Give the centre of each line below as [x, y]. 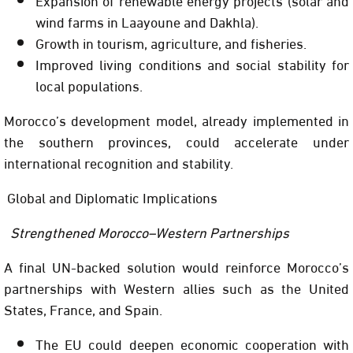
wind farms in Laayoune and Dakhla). [147, 21]
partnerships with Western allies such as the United [176, 288]
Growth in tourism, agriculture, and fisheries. [171, 43]
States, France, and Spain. [83, 309]
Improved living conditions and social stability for [192, 64]
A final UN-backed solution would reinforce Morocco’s [176, 266]
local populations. [89, 85]
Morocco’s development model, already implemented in [176, 120]
